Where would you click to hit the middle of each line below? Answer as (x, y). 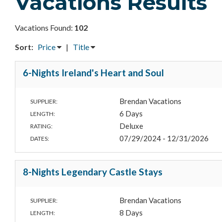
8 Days (131, 213)
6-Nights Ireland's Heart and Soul (93, 73)
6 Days (131, 114)
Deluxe (132, 126)
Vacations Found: (45, 28)
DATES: (40, 139)
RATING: (41, 126)
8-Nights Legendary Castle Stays (93, 172)
